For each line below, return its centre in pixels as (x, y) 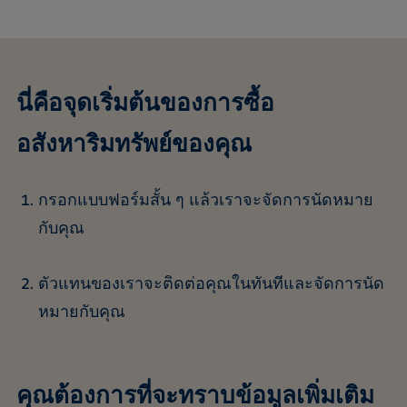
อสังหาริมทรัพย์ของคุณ (134, 145)
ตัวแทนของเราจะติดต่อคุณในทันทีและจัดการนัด (211, 285)
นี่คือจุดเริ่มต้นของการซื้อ (145, 104)
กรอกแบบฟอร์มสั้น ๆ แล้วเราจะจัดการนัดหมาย (205, 201)
